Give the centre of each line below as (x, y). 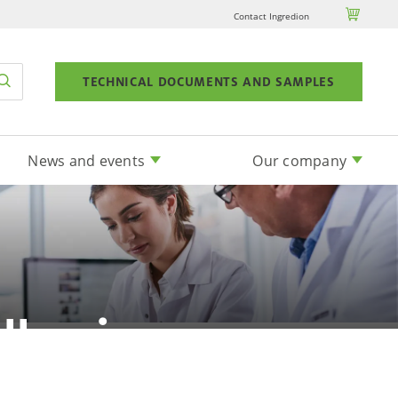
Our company (299, 160)
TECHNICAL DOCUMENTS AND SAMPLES (208, 82)
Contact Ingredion (271, 16)
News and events (86, 160)
